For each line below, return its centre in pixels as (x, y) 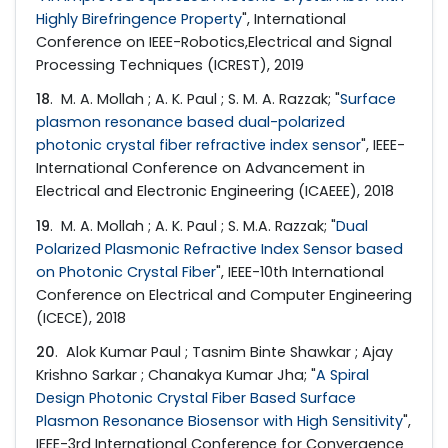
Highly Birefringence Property (139, 19)
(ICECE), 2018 (81, 317)
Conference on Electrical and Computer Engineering (224, 294)
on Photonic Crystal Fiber (126, 271)
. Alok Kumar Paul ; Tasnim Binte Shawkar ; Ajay (224, 351)
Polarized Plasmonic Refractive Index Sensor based (219, 248)
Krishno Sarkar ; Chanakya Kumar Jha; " (176, 374)
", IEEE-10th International (300, 271)
